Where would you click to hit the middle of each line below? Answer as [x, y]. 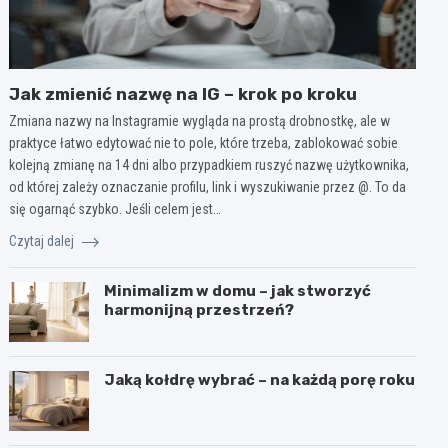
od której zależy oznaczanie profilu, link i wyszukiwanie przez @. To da [208, 186]
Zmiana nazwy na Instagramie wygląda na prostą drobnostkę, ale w [200, 120]
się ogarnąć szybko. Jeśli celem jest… [115, 208]
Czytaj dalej [43, 240]
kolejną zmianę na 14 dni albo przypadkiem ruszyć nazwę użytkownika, [209, 164]
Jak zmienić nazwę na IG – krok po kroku [183, 93]
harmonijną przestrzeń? [199, 309]
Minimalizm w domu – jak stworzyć [238, 290]
